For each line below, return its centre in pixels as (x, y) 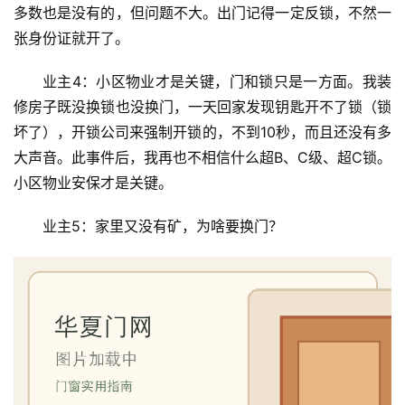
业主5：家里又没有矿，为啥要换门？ (163, 226)
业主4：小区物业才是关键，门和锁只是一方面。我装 (217, 82)
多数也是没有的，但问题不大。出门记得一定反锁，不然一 (202, 13)
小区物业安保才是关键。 (93, 183)
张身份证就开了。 (71, 38)
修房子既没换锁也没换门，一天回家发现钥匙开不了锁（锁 (202, 107)
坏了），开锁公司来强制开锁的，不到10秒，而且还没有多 (202, 132)
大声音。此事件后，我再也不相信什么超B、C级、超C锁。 (202, 158)
